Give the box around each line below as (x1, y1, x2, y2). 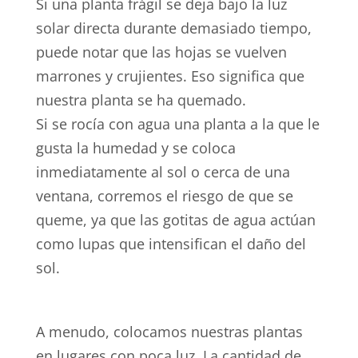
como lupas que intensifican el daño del (35, 234, 306, 254)
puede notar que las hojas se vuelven (35, 42, 287, 62)
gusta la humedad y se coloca (35, 138, 236, 158)
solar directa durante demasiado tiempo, (35, 18, 312, 38)
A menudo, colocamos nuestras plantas (35, 322, 303, 342)
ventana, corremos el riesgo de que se (35, 186, 293, 206)
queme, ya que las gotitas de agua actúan (35, 210, 316, 230)
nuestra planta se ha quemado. (35, 90, 246, 110)
